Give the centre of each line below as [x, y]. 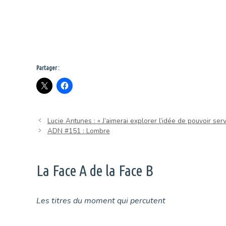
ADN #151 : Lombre [78, 131]
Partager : [48, 68]
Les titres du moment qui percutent [101, 201]
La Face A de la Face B [95, 170]
